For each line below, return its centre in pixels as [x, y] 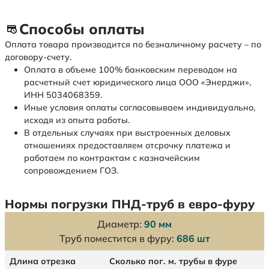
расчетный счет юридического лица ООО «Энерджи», [138, 83]
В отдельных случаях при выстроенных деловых [127, 133]
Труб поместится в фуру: [118, 239]
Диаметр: [121, 224]
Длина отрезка [43, 261]
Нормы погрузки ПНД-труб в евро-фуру [130, 204]
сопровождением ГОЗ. [71, 171]
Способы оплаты [82, 29]
